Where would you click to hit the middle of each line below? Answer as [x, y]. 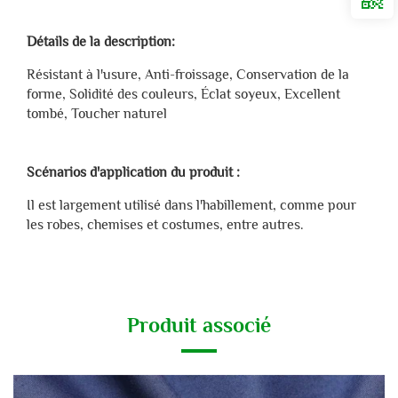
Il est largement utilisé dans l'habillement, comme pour [191, 206]
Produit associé [199, 325]
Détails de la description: [101, 42]
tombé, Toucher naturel [97, 114]
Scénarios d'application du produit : [133, 173]
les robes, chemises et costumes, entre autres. [165, 225]
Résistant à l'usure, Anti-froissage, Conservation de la [188, 75]
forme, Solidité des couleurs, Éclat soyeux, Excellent [183, 95]
